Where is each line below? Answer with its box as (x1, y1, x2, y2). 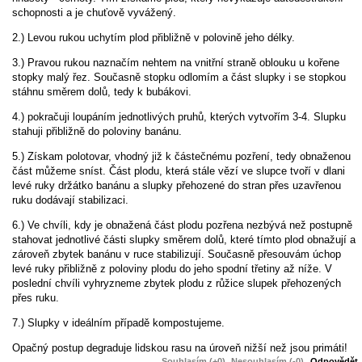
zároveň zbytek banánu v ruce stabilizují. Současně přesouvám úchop (12, 247, 341, 260)
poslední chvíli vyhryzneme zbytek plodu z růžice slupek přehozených (12, 276, 341, 289)
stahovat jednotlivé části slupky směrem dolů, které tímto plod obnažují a (12, 233, 356, 246)
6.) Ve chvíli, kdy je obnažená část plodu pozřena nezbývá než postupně (12, 218, 352, 231)
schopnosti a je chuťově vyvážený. (12, 6, 176, 19)
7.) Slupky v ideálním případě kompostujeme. (12, 316, 225, 329)
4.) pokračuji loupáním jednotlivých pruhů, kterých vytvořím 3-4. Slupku (12, 110, 346, 123)
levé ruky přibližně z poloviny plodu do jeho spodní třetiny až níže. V (12, 262, 332, 275)
